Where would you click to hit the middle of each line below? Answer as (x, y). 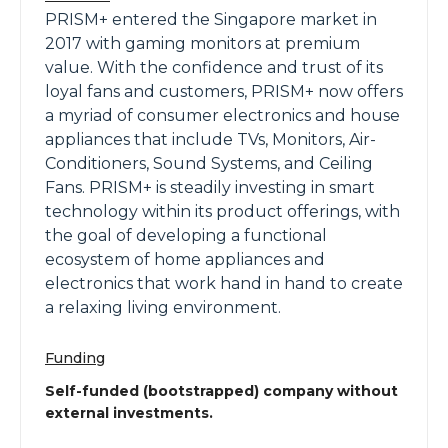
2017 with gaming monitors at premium (202, 43)
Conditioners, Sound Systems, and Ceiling (209, 163)
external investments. (129, 413)
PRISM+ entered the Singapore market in (211, 19)
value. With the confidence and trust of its (214, 67)
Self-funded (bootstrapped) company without (221, 391)
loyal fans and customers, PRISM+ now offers (224, 91)
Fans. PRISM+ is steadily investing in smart (210, 187)
